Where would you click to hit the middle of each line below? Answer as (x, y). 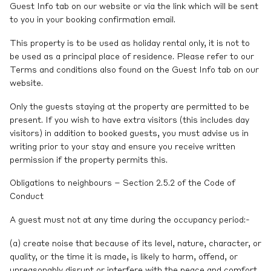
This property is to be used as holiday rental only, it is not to (130, 43)
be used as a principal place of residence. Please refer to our (132, 57)
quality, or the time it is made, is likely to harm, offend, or (124, 257)
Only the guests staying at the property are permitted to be (129, 107)
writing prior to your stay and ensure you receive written (122, 147)
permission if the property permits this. (89, 160)
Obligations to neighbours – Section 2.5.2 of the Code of (122, 184)
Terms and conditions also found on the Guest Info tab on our (134, 70)
